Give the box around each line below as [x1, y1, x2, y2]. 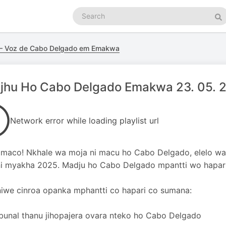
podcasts [72, 17, 103, 26]
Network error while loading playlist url [10, 116, 159, 126]
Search [72, 7, 95, 16]
